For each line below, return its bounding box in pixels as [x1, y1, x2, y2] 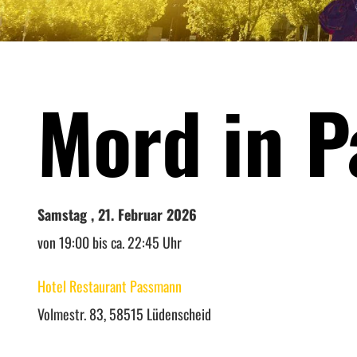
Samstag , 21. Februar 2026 [37, 204, 197, 225]
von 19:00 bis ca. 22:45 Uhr [37, 232, 182, 253]
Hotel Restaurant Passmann [37, 276, 182, 296]
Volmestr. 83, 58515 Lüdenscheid [37, 304, 211, 324]
